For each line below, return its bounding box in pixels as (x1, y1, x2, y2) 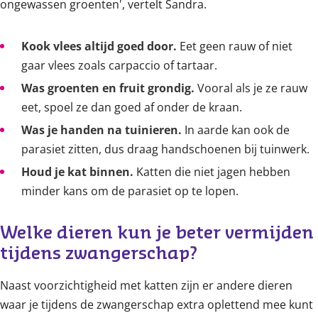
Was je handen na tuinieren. (21, 122, 182, 138)
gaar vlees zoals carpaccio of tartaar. (21, 57, 217, 73)
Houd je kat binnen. (21, 164, 133, 180)
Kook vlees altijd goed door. (21, 38, 177, 54)
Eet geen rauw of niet (177, 38, 292, 54)
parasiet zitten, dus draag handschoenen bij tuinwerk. (21, 141, 309, 157)
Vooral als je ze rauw (194, 80, 307, 96)
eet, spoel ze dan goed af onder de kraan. (21, 99, 242, 115)
